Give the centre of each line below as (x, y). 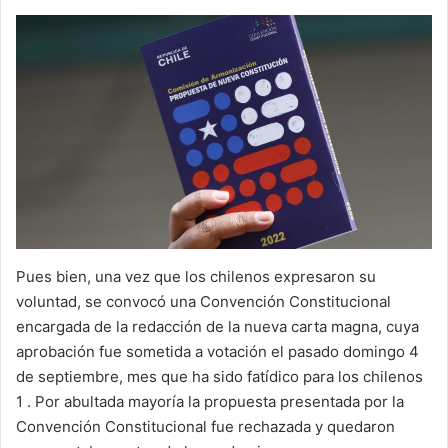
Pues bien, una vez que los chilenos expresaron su (196, 277)
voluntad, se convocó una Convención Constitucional (203, 302)
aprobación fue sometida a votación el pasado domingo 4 (217, 352)
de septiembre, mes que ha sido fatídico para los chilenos (219, 377)
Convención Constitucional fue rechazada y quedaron (205, 427)
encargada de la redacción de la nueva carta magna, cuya (217, 327)
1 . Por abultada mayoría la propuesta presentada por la (210, 402)
